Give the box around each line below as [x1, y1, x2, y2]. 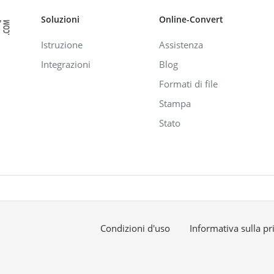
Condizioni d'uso [100, 221, 170, 234]
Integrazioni [41, 57, 91, 70]
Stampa [159, 97, 191, 109]
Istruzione [41, 38, 83, 51]
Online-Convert [159, 13, 224, 25]
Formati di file [159, 77, 218, 90]
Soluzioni [41, 13, 80, 25]
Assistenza [159, 38, 204, 51]
